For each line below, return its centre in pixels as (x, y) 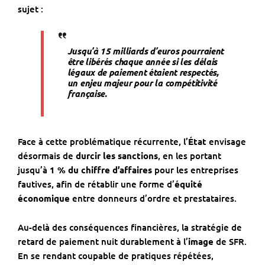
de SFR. (230, 242)
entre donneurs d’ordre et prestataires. (153, 198)
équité (188, 184)
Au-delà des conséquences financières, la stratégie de (130, 227)
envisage (226, 142)
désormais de (47, 156)
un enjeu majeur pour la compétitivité (142, 83)
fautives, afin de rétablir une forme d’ (96, 184)
